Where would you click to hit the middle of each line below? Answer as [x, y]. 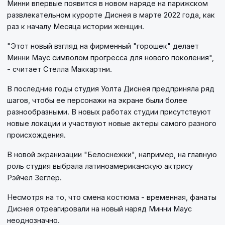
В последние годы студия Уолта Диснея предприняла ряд [111, 89]
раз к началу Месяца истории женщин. [76, 27]
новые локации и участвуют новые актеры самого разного [112, 124]
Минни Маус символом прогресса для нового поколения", [110, 58]
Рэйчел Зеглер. [34, 178]
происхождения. [36, 135]
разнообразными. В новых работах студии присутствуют [109, 112]
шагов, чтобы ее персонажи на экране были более [97, 100]
